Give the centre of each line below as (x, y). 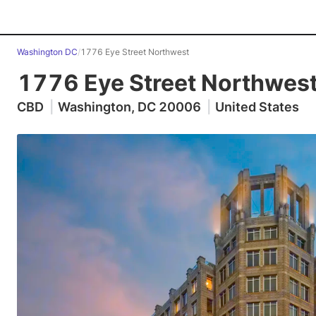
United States (257, 107)
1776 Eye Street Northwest (135, 52)
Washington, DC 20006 (129, 107)
